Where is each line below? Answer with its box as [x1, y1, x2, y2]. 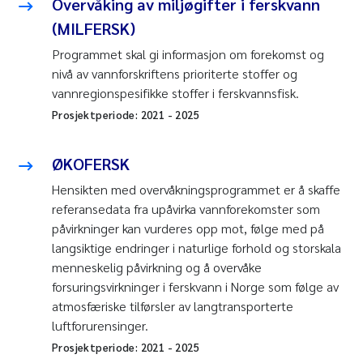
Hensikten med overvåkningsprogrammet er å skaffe [52, 181, 340, 199]
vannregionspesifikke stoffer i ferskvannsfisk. [52, 84, 299, 102]
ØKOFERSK [52, 153, 130, 175]
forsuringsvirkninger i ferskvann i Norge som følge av [52, 278, 339, 296]
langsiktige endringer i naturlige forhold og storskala [52, 239, 341, 257]
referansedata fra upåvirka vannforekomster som [52, 200, 320, 218]
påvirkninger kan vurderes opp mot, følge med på [52, 220, 324, 237]
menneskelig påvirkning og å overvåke [52, 258, 262, 276]
